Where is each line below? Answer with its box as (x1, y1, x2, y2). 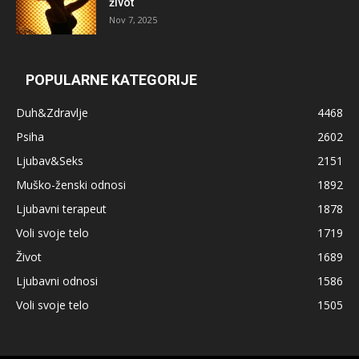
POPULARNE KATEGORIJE (26, 71, 197, 88)
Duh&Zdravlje (16, 104, 88, 120)
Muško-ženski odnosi (16, 176, 126, 192)
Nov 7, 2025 (109, 13, 157, 26)
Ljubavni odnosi (16, 272, 98, 288)
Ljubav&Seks (16, 152, 83, 168)
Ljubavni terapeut (16, 200, 107, 216)
